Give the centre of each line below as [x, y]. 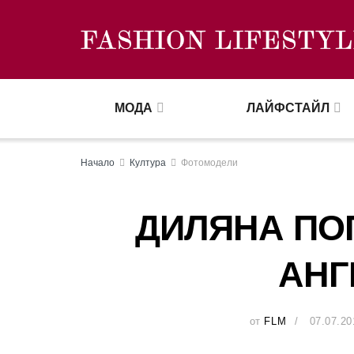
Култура [148, 163]
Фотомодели [209, 163]
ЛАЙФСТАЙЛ [288, 108]
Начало [98, 163]
